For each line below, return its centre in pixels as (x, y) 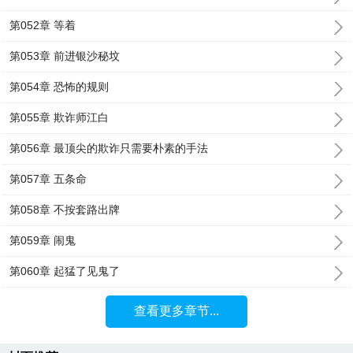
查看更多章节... (176, 311)
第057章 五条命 (48, 179)
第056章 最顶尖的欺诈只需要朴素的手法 (109, 148)
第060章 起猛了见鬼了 (65, 271)
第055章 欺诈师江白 (59, 117)
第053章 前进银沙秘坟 (65, 56)
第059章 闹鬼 (43, 240)
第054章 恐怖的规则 (59, 87)
